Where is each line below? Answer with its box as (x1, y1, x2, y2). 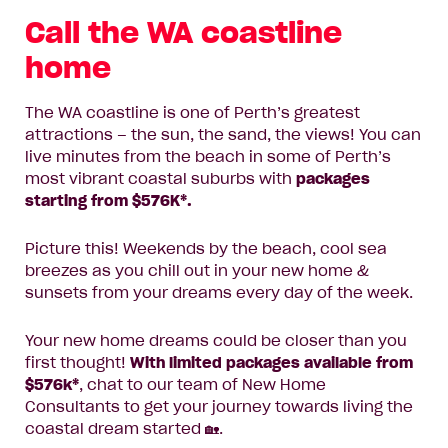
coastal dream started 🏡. (25, 420, 223, 439)
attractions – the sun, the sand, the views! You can (25, 126, 421, 145)
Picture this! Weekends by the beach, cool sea (25, 240, 387, 259)
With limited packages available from (130, 354, 413, 373)
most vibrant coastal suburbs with (25, 170, 296, 189)
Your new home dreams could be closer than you (25, 332, 407, 351)
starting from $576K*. (25, 192, 192, 211)
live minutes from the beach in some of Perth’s (25, 148, 391, 167)
